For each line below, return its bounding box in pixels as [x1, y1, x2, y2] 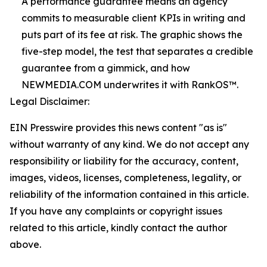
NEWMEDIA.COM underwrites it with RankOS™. [21, 78, 238, 91]
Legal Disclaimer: [10, 95, 89, 107]
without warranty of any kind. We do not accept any [10, 138, 249, 150]
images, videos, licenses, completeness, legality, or [10, 171, 241, 184]
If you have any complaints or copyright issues [10, 204, 222, 217]
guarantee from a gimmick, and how [21, 61, 190, 74]
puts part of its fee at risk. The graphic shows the [21, 28, 243, 41]
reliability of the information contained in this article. [10, 188, 249, 200]
